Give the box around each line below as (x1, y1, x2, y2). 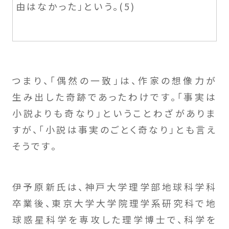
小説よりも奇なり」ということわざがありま (12, 106, 217, 120)
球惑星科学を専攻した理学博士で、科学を (12, 212, 217, 226)
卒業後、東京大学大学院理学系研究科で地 (12, 196, 217, 210)
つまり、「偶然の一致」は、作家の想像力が (12, 73, 217, 87)
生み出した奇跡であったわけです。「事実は (12, 89, 217, 103)
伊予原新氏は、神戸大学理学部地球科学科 (12, 179, 217, 193)
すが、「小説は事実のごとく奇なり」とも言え (12, 122, 217, 136)
